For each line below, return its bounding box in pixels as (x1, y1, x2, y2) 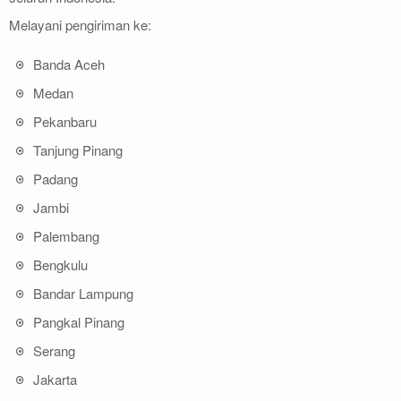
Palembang (33, 226, 99, 245)
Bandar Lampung (33, 283, 133, 303)
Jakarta (33, 369, 77, 388)
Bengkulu (33, 254, 88, 274)
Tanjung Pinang (33, 140, 123, 159)
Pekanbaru (33, 111, 97, 131)
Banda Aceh (33, 54, 105, 73)
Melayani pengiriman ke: (9, 15, 151, 35)
